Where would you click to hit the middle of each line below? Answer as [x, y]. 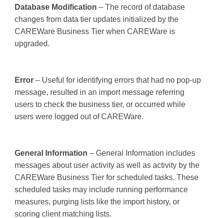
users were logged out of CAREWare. [79, 116]
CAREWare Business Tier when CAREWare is [95, 31]
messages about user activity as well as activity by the [107, 165]
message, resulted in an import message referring [100, 92]
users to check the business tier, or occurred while [100, 104]
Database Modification [56, 7]
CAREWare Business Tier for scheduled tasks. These [107, 177]
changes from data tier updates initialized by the [97, 19]
